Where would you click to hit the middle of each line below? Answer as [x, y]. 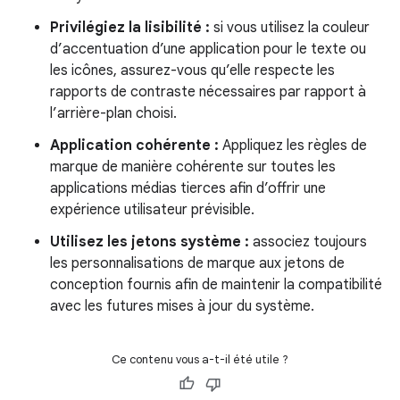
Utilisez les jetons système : [150, 242]
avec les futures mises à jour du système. [182, 306]
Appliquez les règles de [293, 146]
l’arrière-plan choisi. [113, 113]
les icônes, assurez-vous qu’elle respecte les [192, 71]
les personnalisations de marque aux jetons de [197, 263]
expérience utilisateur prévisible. [152, 210]
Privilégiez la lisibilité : [130, 28]
